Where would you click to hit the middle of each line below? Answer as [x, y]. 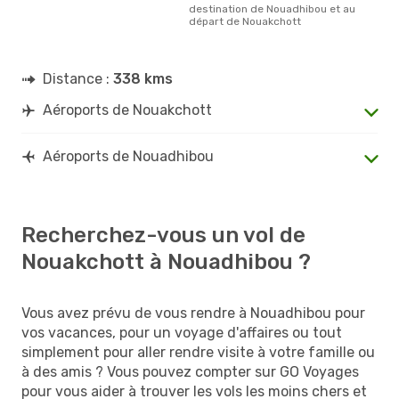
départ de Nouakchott [245, 21]
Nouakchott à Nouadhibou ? [166, 261]
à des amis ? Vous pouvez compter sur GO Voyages [190, 371]
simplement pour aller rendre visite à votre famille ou [198, 352]
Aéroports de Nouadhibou [128, 156]
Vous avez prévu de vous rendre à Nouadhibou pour [193, 313]
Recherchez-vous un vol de [163, 235]
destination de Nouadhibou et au [272, 8]
